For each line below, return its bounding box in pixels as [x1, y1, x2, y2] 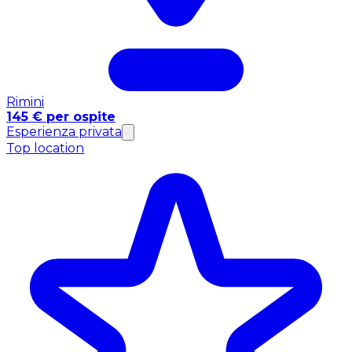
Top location [6, 140, 84, 156]
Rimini [6, 93, 44, 109]
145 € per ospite [6, 108, 115, 124]
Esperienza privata [6, 123, 122, 139]
